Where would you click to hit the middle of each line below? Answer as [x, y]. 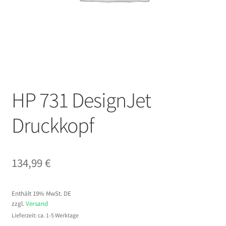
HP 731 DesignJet [81, 100]
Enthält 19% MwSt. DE [41, 193]
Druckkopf [52, 125]
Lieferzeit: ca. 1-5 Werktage [45, 215]
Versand [37, 203]
